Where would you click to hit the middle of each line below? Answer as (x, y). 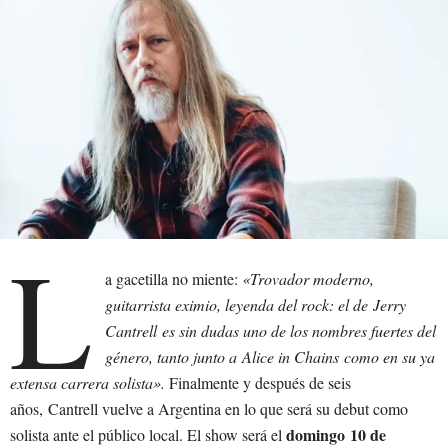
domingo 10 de (336, 434)
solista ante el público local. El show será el (148, 434)
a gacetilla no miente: (174, 278)
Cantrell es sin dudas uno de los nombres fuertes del (271, 330)
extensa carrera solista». (87, 382)
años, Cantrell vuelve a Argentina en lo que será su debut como (209, 408)
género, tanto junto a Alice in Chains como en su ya (270, 356)
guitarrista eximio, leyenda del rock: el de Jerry (256, 304)
